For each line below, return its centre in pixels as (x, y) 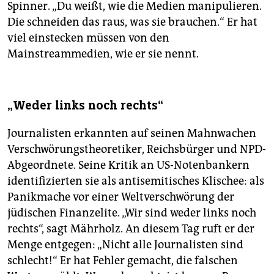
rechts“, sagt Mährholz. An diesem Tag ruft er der (131, 229)
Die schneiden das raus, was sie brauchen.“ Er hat (132, 22)
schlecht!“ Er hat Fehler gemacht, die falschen (123, 261)
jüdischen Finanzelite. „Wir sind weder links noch (132, 213)
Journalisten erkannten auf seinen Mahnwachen (132, 134)
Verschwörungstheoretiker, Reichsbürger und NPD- (137, 150)
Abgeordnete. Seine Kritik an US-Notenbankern (128, 165)
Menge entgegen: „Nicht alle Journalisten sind (125, 245)
